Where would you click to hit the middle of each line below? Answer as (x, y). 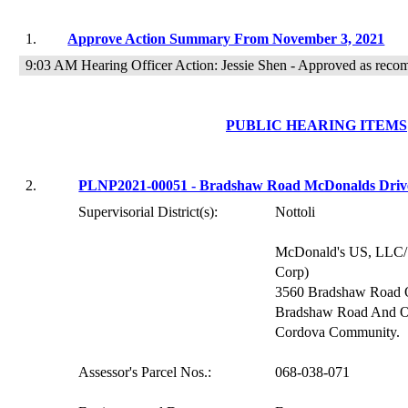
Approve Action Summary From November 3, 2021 (226, 39)
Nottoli (296, 212)
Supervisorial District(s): (148, 212)
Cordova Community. (338, 332)
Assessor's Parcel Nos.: (145, 372)
